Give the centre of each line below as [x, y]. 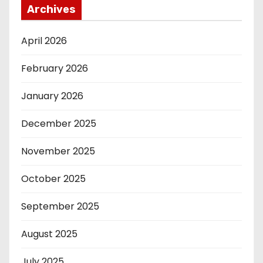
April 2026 [44, 41]
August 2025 [49, 234]
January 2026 [52, 96]
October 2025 [53, 178]
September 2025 [60, 206]
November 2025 [58, 151]
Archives [51, 9]
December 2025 [59, 123]
